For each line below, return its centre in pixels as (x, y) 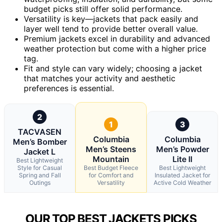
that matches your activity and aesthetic (100, 78)
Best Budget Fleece (111, 167)
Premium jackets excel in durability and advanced (117, 38)
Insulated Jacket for (182, 175)
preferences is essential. (69, 88)
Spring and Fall (40, 175)
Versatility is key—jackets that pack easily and (111, 19)
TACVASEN (40, 132)
